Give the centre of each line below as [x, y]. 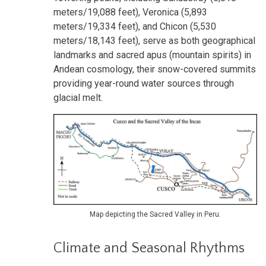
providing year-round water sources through [144, 83]
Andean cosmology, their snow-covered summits [155, 69]
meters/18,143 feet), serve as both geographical [154, 40]
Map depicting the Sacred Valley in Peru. [155, 214]
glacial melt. [78, 97]
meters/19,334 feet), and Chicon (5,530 [135, 26]
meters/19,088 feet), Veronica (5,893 [130, 12]
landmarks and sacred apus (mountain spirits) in [152, 55]
